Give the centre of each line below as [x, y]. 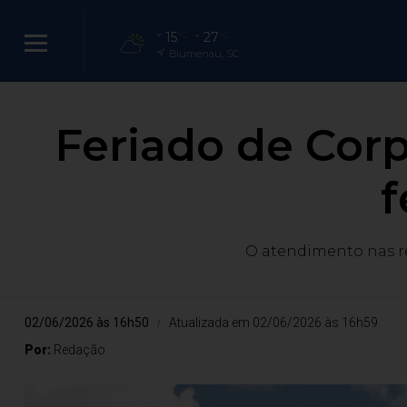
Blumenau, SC [204, 54]
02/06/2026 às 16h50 [87, 323]
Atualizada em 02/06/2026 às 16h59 [273, 323]
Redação [79, 350]
